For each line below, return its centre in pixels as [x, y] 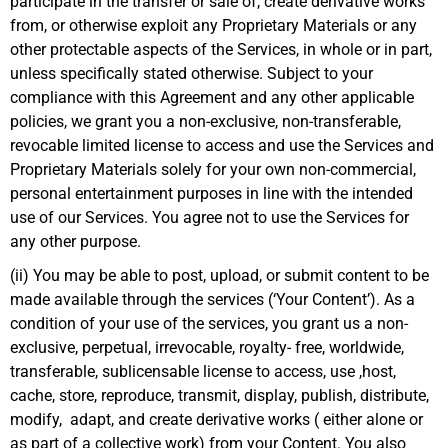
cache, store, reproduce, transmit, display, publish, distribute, [219, 396]
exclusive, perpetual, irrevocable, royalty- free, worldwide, [207, 348]
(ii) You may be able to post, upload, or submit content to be [219, 276]
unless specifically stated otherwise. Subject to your [191, 74]
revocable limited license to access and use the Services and [222, 146]
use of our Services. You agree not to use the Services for [209, 218]
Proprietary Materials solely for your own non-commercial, [213, 170]
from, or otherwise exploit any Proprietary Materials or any [213, 26]
